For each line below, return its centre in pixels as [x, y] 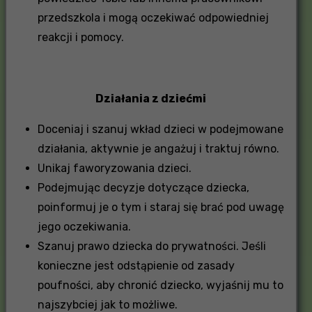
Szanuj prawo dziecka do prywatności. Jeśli [151, 246]
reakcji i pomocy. [80, 37]
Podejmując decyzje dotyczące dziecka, [143, 187]
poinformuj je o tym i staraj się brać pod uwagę [161, 207]
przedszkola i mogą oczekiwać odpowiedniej [153, 17]
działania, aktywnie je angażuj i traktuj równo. [158, 148]
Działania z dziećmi [151, 98]
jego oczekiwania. [84, 226]
